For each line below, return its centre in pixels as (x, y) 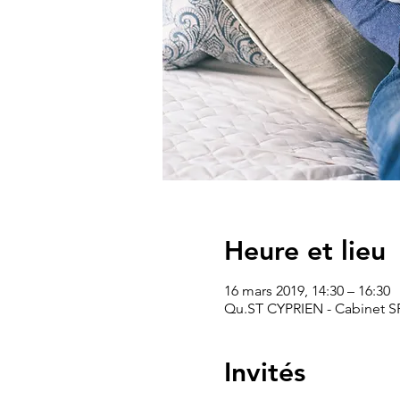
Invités (264, 372)
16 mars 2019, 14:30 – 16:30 (307, 291)
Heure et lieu (304, 251)
